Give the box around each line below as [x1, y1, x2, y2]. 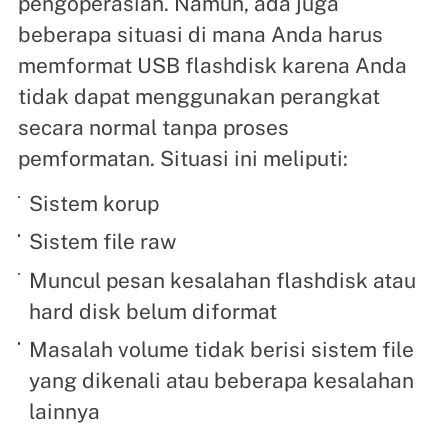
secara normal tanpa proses [17, 115, 289, 140]
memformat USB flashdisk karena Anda [17, 53, 407, 78]
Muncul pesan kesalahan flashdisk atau [29, 267, 417, 293]
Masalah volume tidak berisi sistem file [29, 337, 415, 362]
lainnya [29, 399, 101, 424]
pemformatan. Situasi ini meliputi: [17, 146, 348, 171]
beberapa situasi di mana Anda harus [17, 22, 383, 47]
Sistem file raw [29, 229, 178, 254]
